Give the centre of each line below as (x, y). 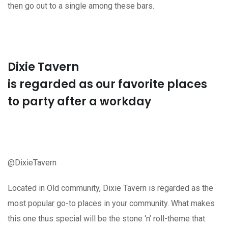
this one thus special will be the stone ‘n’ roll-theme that (106, 218)
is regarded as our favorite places (107, 84)
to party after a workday (79, 101)
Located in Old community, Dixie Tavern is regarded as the (110, 188)
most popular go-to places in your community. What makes (111, 203)
